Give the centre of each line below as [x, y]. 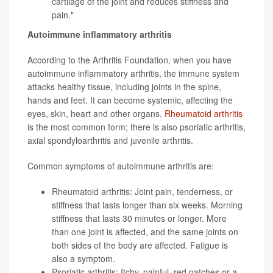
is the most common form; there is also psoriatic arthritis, [136, 127]
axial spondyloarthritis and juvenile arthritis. [110, 140]
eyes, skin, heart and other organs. [96, 114]
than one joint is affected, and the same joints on [145, 232]
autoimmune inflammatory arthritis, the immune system [133, 73]
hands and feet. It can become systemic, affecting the [130, 100]
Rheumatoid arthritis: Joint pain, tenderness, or [142, 192]
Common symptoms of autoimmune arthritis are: [121, 166]
